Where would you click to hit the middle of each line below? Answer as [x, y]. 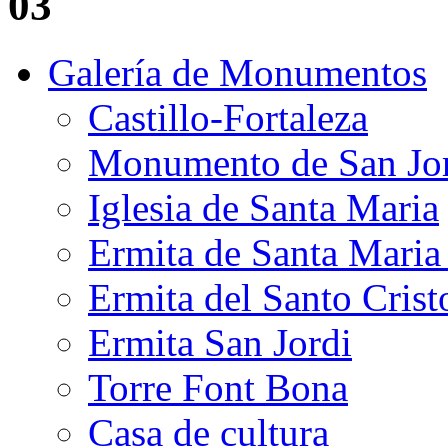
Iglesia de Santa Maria [263, 208]
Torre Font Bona [218, 388]
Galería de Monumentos [237, 73]
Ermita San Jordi [220, 343]
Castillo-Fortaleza [228, 118]
